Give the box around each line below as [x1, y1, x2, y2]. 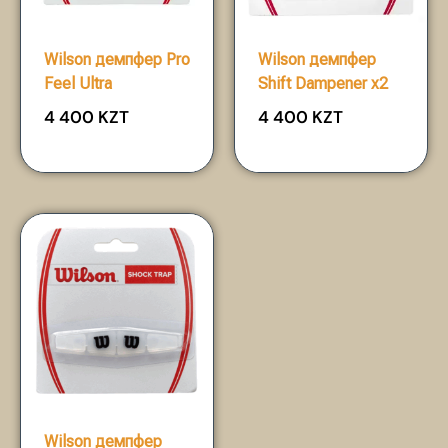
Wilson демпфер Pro [44, 49, 190, 69]
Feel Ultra [44, 73, 112, 93]
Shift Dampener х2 [258, 73, 388, 93]
